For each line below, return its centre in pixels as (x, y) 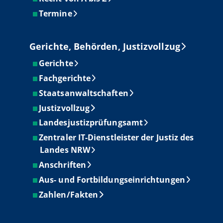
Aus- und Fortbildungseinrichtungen (112, 179)
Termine (56, 14)
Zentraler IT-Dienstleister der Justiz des (116, 138)
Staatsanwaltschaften (84, 93)
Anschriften (62, 165)
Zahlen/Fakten (69, 194)
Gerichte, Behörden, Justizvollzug (105, 47)
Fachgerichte (65, 78)
